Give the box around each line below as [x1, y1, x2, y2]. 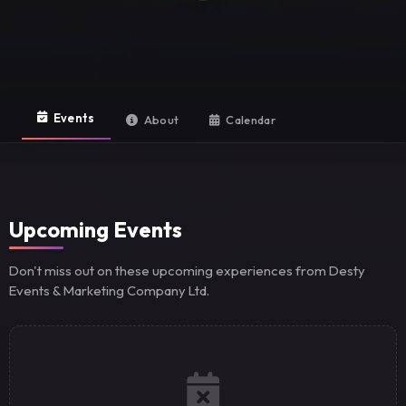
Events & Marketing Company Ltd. [9, 281, 210, 299]
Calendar [226, 111, 275, 127]
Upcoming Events [9, 216, 183, 244]
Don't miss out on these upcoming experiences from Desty [9, 261, 366, 279]
